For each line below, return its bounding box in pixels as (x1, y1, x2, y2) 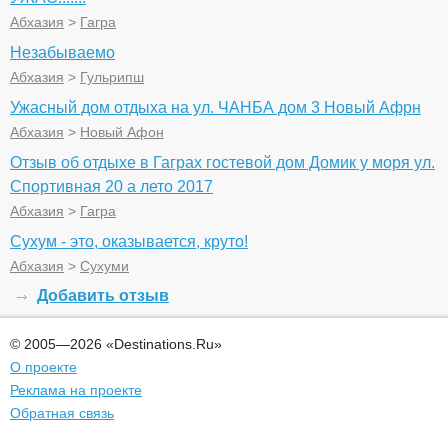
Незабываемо (10, 44, 115, 61)
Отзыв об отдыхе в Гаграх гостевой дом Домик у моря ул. (10, 154, 435, 171)
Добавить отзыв (37, 287, 169, 304)
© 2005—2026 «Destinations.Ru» (10, 336, 222, 352)
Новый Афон (80, 124, 164, 140)
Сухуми (80, 258, 129, 274)
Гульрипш (80, 69, 144, 85)
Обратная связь (10, 405, 114, 421)
